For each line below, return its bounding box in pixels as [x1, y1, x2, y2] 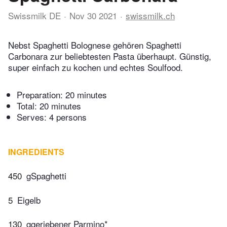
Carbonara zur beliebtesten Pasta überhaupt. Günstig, [8, 50, 211, 63]
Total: [17, 99, 40, 112]
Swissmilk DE [8, 9, 61, 22]
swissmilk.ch [126, 9, 175, 22]
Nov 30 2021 [69, 9, 117, 22]
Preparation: [17, 88, 65, 101]
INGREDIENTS [8, 146, 64, 158]
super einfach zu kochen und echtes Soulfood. [8, 61, 183, 74]
